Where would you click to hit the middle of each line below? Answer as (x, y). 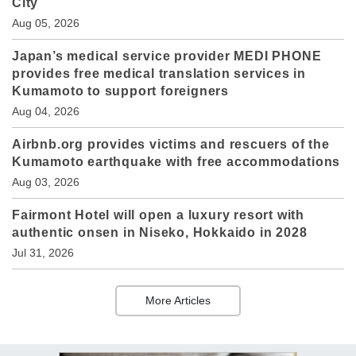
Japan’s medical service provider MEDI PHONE (167, 56)
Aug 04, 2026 (46, 112)
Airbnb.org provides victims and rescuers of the (171, 145)
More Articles (178, 301)
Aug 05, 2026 (46, 23)
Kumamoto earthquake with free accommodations (176, 162)
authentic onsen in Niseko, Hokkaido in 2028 (160, 233)
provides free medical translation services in (159, 74)
